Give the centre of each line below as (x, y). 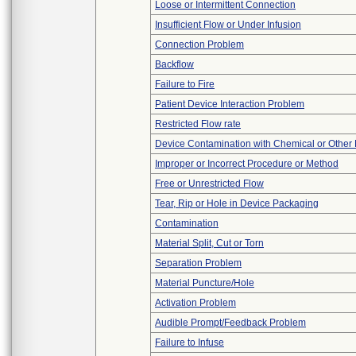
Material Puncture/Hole (205, 283)
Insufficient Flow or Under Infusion (228, 25)
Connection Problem (199, 44)
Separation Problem (198, 263)
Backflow (174, 64)
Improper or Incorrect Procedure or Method (247, 164)
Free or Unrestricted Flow (209, 184)
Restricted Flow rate (198, 124)
